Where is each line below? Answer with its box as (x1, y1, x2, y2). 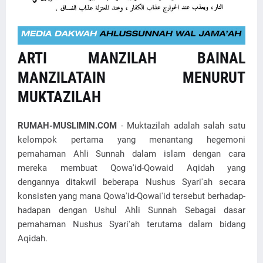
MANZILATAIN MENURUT (18, 69, 245, 87)
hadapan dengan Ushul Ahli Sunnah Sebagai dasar (18, 205, 245, 216)
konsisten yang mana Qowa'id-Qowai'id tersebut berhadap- (18, 191, 245, 202)
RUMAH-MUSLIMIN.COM (18, 120, 117, 131)
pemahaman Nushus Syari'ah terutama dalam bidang (18, 219, 245, 230)
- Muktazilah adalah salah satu (117, 120, 245, 131)
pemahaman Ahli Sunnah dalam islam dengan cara (18, 149, 245, 160)
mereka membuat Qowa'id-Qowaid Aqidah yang (18, 163, 245, 174)
